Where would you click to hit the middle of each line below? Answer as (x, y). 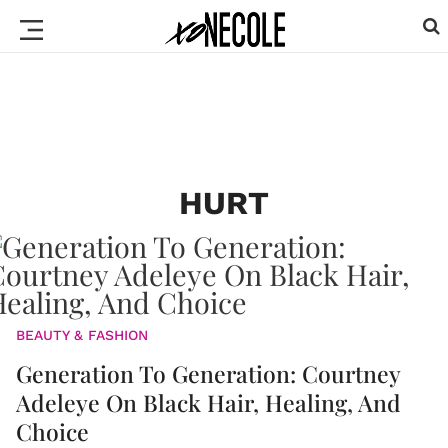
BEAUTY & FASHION (82, 335)
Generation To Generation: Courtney (208, 373)
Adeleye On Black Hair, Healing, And (208, 402)
